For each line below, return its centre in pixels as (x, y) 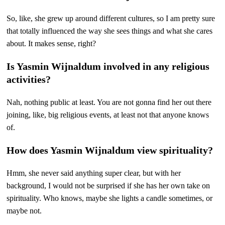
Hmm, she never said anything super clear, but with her (94, 173)
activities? (29, 79)
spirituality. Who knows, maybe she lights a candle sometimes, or (110, 198)
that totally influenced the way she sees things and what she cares (110, 31)
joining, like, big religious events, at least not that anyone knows (108, 115)
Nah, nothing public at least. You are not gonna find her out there (109, 102)
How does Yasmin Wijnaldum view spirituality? (110, 150)
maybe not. (24, 210)
